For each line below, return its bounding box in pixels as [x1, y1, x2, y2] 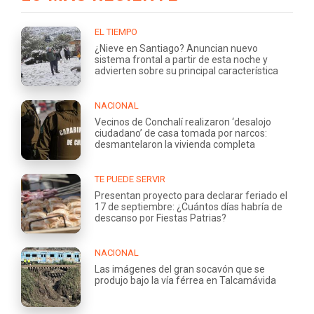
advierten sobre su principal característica [95, 64, 278, 76]
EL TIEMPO [95, 26, 137, 37]
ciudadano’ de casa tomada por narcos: [95, 127, 267, 139]
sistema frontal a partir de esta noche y [95, 53, 268, 65]
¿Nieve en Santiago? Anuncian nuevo [95, 42, 258, 54]
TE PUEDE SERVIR [95, 173, 165, 184]
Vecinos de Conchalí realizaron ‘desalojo [95, 116, 271, 128]
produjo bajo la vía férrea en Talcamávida [95, 274, 276, 286]
